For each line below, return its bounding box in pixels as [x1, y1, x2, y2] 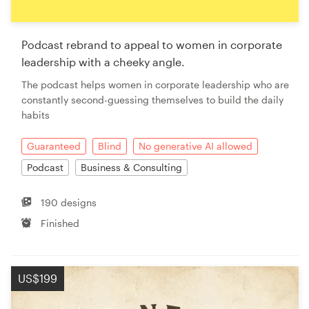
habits [21, 108, 50, 121]
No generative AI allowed [139, 139, 252, 152]
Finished [41, 217, 80, 229]
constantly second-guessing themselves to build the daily [21, 93, 283, 106]
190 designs [41, 196, 97, 208]
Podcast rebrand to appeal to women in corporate [21, 37, 282, 51]
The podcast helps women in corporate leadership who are [21, 78, 289, 90]
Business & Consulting [81, 161, 182, 173]
